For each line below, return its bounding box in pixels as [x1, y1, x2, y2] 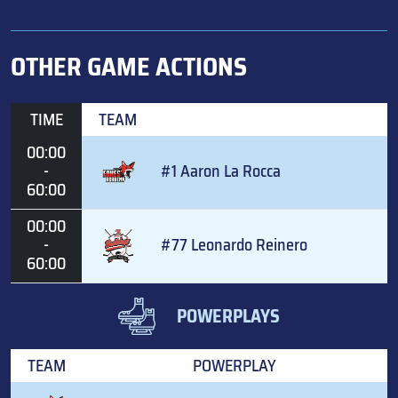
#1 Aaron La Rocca [161, 157, 281, 184]
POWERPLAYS [177, 301, 280, 330]
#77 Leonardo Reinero [161, 231, 307, 258]
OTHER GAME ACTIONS [11, 46, 247, 86]
